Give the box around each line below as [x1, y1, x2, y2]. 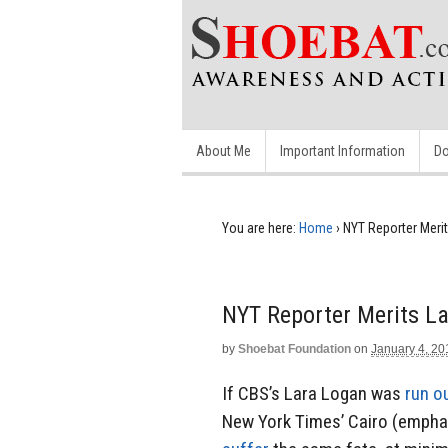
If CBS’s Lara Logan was [222, 381, 405, 405]
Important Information [280, 143, 405, 159]
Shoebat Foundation [238, 342, 351, 356]
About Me [196, 143, 251, 159]
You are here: [222, 220, 296, 236]
